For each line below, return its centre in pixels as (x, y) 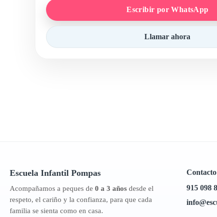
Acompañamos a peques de (52, 188)
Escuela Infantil (40, 173)
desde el (140, 188)
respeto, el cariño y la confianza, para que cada (81, 200)
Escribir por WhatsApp (168, 9)
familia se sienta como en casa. (56, 211)
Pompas (86, 173)
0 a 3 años (111, 188)
